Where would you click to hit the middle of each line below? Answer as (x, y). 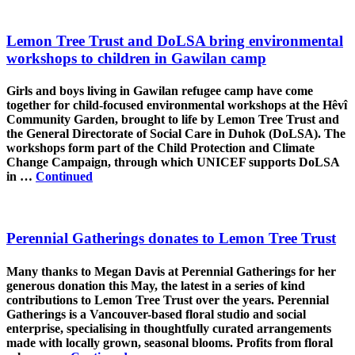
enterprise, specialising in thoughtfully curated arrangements (169, 328)
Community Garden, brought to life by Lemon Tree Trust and (173, 120)
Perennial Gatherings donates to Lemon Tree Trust (171, 239)
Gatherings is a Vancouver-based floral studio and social (156, 314)
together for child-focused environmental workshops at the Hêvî (177, 105)
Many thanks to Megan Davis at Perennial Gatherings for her (171, 271)
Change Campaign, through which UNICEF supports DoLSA (173, 162)
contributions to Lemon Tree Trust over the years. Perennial (168, 300)
